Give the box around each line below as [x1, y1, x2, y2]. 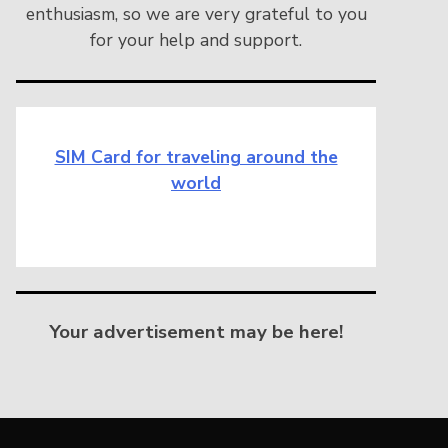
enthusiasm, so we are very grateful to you [25, 2, 367, 27]
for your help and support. [90, 28, 302, 53]
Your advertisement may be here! [49, 318, 343, 345]
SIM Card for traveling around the [54, 145, 338, 170]
